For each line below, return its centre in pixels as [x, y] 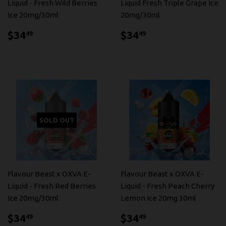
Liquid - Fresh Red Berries [52, 186]
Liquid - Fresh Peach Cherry [167, 186]
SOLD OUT [56, 120]
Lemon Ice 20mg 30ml [158, 198]
